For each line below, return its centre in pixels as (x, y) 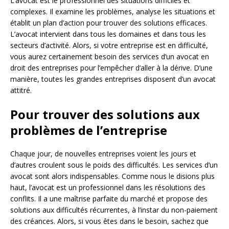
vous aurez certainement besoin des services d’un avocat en (110, 56)
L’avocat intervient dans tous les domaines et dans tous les (108, 34)
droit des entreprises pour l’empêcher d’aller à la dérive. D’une (111, 67)
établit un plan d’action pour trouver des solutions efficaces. (109, 22)
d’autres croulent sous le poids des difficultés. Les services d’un (114, 165)
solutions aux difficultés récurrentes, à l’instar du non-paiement (114, 210)
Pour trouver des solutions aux (105, 114)
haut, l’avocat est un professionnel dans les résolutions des (108, 187)
